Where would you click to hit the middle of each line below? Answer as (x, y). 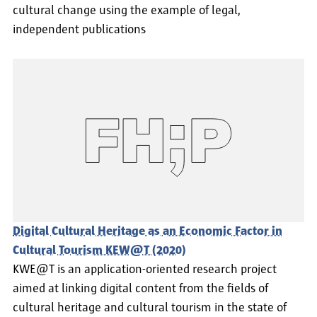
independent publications (79, 29)
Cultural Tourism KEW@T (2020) (99, 251)
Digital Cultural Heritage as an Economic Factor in (148, 232)
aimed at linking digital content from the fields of (140, 289)
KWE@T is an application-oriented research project (145, 270)
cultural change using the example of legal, (127, 10)
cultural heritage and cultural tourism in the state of (150, 308)
